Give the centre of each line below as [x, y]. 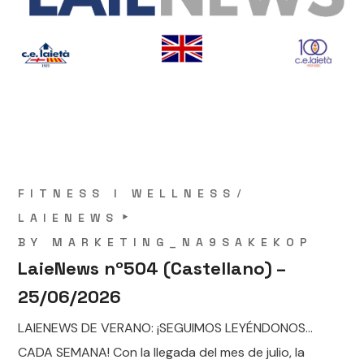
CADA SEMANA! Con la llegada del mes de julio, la [162, 352]
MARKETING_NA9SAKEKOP [183, 242]
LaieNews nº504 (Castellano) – [152, 268]
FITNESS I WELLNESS [127, 193]
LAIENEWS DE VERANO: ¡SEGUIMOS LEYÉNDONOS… [166, 327]
